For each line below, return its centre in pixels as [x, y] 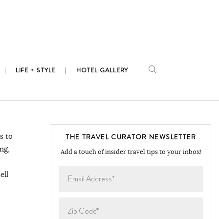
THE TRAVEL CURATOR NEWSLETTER [131, 137]
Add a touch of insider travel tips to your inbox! [131, 152]
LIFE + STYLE [35, 71]
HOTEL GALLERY [102, 71]
